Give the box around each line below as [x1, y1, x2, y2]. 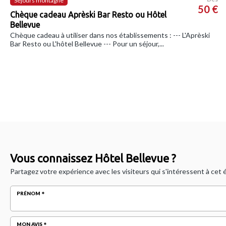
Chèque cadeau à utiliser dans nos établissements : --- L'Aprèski [10, 31, 210, 40]
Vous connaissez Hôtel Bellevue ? [10, 151, 176, 164]
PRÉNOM [17, 190, 40, 196]
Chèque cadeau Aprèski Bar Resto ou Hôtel [10, 10, 166, 20]
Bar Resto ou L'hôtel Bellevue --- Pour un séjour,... [10, 39, 164, 48]
